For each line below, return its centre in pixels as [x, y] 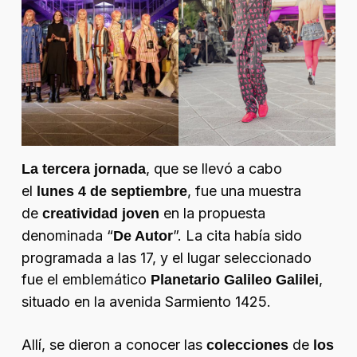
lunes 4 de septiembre [110, 192]
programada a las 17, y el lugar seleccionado [166, 258]
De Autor [143, 236]
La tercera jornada [83, 169]
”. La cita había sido [237, 236]
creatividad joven [100, 214]
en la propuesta [212, 214]
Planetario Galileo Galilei [234, 280]
